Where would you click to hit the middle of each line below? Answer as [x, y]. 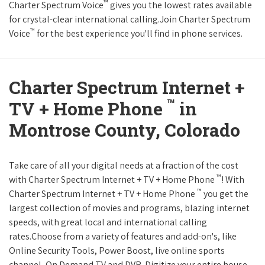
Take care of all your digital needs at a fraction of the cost [124, 166]
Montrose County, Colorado [125, 130]
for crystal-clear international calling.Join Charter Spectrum [130, 20]
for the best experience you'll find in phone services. [139, 34]
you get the [225, 194]
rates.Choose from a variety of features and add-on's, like [123, 237]
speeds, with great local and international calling [108, 222]
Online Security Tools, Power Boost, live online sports [117, 251]
